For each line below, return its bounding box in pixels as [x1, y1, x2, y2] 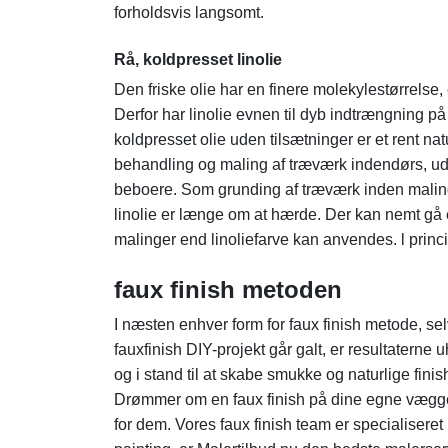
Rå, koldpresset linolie [114, 51, 282, 68]
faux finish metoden [114, 276, 342, 303]
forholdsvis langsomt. [114, 4, 264, 21]
